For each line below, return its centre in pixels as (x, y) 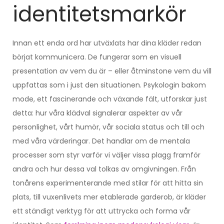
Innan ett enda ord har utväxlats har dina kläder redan (107, 43)
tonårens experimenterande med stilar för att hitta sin (108, 183)
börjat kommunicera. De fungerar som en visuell (97, 57)
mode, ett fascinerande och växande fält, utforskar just (110, 99)
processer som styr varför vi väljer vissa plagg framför (106, 155)
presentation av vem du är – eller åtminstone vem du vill (112, 71)
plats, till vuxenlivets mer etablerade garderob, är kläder (109, 197)
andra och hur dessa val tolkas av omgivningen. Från (104, 169)
